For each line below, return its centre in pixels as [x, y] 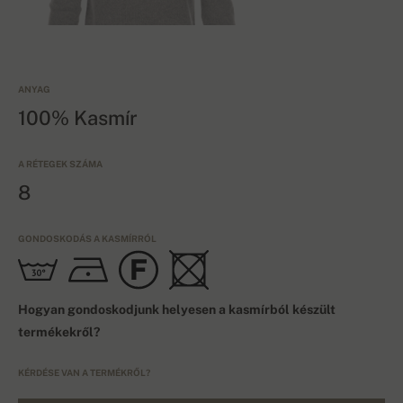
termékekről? [59, 332]
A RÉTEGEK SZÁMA [60, 164]
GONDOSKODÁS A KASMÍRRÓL [87, 239]
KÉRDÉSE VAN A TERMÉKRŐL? [84, 373]
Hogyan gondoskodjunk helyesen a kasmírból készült [177, 310]
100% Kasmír [78, 118]
